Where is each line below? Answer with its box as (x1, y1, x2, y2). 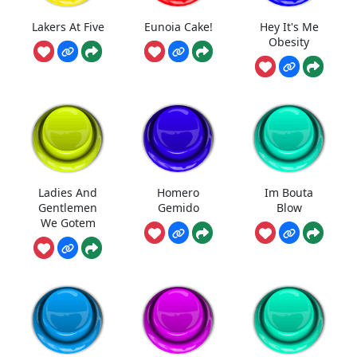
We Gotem (40, 215, 96, 231)
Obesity (269, 33, 310, 49)
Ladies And (38, 185, 98, 201)
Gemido (157, 200, 199, 216)
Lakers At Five (31, 18, 104, 34)
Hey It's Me (259, 18, 319, 34)
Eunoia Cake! (143, 18, 213, 34)
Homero (157, 185, 200, 201)
